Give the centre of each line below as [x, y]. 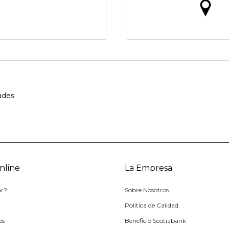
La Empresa [148, 168]
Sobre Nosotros [147, 190]
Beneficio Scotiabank [155, 221]
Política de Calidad [152, 205]
